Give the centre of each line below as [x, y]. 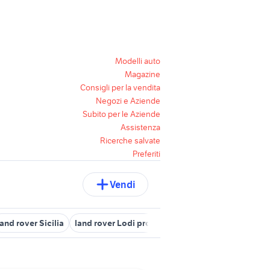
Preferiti [146, 154]
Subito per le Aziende [121, 114]
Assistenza [140, 127]
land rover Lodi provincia [125, 223]
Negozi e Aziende [128, 101]
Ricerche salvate [130, 140]
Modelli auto [138, 61]
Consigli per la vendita [120, 87]
